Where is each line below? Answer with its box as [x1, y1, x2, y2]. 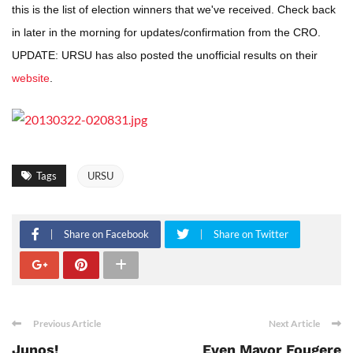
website [12, 72, 50, 84]
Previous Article [33, 318, 101, 329]
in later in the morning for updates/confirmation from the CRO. [12, 26, 321, 39]
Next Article [269, 318, 320, 329]
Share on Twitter [214, 228, 288, 240]
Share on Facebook [64, 228, 149, 240]
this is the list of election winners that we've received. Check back [12, 3, 336, 16]
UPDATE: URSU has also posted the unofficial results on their [12, 49, 318, 61]
